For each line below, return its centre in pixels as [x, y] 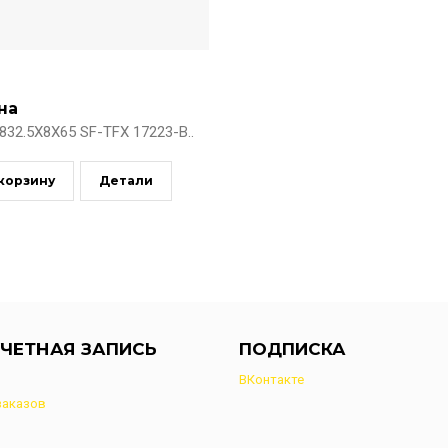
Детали [126, 180]
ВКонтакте [271, 379]
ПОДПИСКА [292, 349]
